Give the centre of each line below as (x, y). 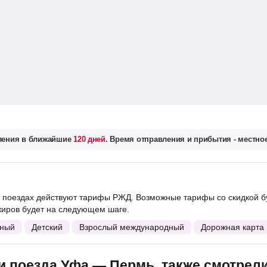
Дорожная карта (232, 227)
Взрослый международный (132, 227)
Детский (47, 227)
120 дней (89, 139)
